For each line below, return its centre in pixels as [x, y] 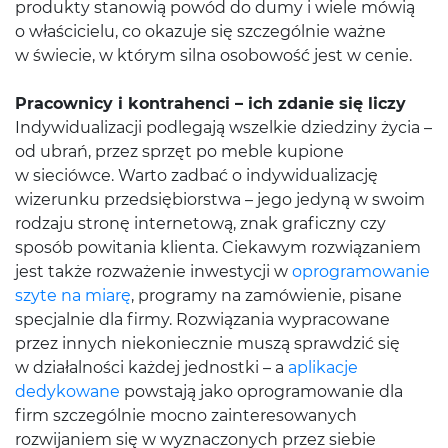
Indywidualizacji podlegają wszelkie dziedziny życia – [223, 127]
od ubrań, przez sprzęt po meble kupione [179, 151]
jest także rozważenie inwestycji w [153, 271]
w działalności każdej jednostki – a [151, 367]
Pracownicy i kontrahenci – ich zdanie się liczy [210, 103]
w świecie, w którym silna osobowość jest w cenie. [213, 55]
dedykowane [67, 391]
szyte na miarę [73, 295]
